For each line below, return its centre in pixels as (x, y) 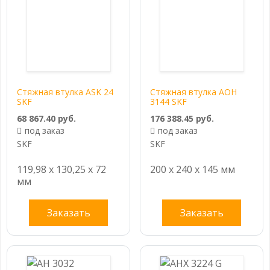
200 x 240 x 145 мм (193, 169)
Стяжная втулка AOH (193, 92)
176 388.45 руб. (182, 118)
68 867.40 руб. (46, 118)
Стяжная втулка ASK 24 (65, 92)
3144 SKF (168, 101)
